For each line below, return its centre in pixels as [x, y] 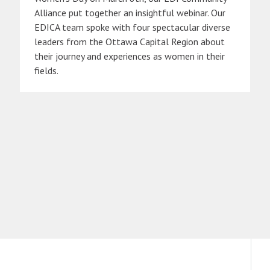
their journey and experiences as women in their [130, 56]
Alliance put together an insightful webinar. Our [130, 13]
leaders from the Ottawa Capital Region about [130, 42]
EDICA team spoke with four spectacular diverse [132, 27]
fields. [46, 71]
